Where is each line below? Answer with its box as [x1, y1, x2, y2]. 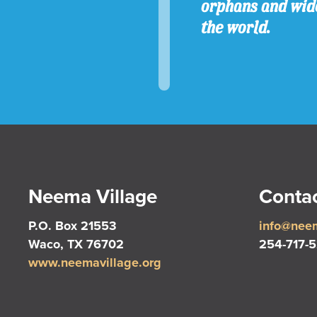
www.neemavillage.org [28, 255, 161, 270]
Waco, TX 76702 [28, 236, 124, 252]
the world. [201, 16, 271, 38]
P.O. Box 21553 [28, 218, 117, 234]
